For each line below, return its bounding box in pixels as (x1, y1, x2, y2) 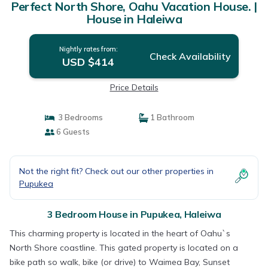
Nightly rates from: (59, 45, 118, 53)
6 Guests (54, 127, 90, 136)
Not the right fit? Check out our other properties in (19, 166, 214, 176)
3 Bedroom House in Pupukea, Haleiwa (47, 208, 221, 220)
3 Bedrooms (54, 112, 103, 122)
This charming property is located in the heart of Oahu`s (10, 228, 230, 239)
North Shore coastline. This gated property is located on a (10, 242, 238, 253)
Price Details (109, 82, 159, 93)
